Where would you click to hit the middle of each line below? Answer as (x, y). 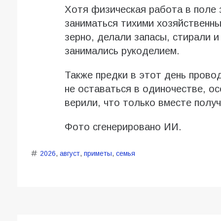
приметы (98, 154)
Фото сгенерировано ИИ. (123, 127)
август (70, 154)
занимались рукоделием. (122, 51)
